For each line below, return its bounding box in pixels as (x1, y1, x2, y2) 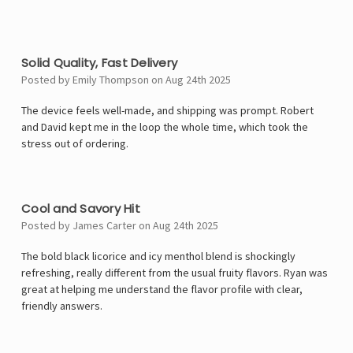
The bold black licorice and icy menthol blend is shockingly (21, 249, 295, 264)
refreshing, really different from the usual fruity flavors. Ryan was (21, 266, 328, 281)
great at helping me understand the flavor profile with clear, (21, 282, 303, 297)
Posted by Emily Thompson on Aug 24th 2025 (21, 72, 231, 87)
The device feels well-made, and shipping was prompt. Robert (21, 103, 314, 118)
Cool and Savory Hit (21, 200, 140, 217)
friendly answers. (21, 299, 102, 314)
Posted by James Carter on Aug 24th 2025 (21, 218, 218, 233)
